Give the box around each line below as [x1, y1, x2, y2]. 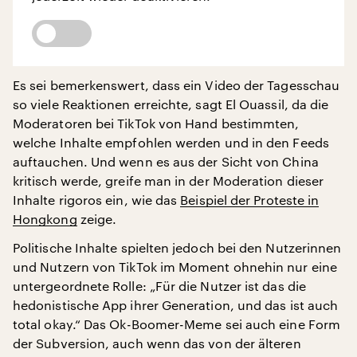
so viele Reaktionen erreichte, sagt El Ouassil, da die [13, 96, 329, 112]
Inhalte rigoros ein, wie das [13, 192, 181, 207]
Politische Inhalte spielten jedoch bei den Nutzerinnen [13, 240, 342, 255]
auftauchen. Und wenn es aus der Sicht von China [13, 154, 319, 169]
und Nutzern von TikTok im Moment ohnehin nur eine [13, 259, 337, 274]
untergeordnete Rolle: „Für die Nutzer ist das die [13, 278, 306, 293]
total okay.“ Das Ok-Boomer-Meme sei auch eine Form [13, 316, 340, 331]
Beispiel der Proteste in [180, 192, 320, 207]
